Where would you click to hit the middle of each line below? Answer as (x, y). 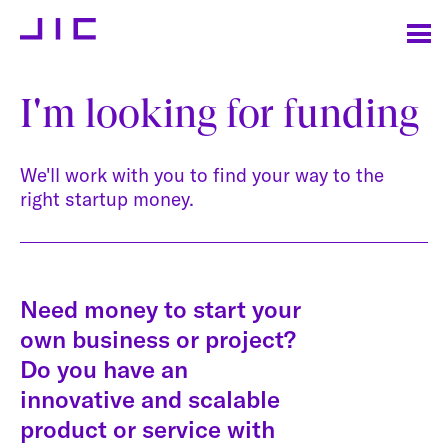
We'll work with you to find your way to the (202, 174)
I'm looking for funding (219, 112)
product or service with (147, 428)
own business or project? (158, 338)
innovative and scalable (150, 398)
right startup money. (107, 198)
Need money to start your (160, 308)
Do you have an (104, 368)
